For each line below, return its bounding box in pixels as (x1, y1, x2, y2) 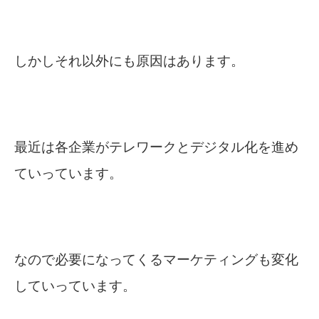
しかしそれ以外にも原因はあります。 (14, 53, 244, 69)
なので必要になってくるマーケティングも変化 (14, 252, 298, 268)
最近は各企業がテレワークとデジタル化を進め (14, 140, 298, 155)
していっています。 (14, 278, 136, 294)
